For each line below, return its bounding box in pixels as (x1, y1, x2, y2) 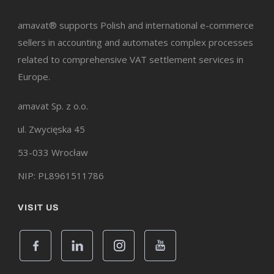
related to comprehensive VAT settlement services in (18, 53, 243, 65)
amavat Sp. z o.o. (18, 99, 88, 112)
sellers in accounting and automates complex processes (18, 35, 253, 48)
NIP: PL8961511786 (18, 169, 104, 182)
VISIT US (18, 202, 59, 212)
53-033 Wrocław (18, 146, 88, 158)
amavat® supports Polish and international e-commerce (18, 18, 254, 31)
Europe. (18, 70, 50, 83)
